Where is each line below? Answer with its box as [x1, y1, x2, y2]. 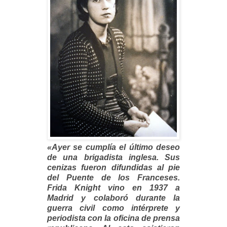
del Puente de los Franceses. [47, 173, 180, 182]
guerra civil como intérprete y [47, 204, 180, 213]
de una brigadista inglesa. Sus [47, 153, 180, 162]
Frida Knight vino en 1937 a [47, 183, 180, 193]
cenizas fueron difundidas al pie [47, 163, 180, 172]
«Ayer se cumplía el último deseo [47, 143, 180, 152]
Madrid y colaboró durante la [47, 194, 180, 203]
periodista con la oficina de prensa [47, 214, 180, 223]
